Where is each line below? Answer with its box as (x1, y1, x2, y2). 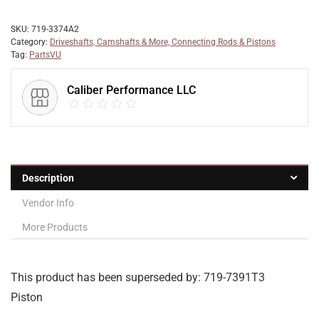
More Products (22, 221, 88, 233)
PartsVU (29, 50, 61, 60)
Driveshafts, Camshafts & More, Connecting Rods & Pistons (50, 37, 276, 47)
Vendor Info (22, 197, 74, 209)
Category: (11, 37, 50, 47)
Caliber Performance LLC (67, 83, 196, 97)
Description (22, 172, 74, 184)
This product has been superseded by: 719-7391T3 (11, 271, 265, 284)
